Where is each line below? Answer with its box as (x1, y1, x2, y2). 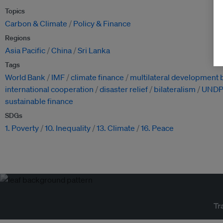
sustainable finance (5, 96, 73, 107)
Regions (5, 33, 30, 43)
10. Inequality (45, 123, 91, 133)
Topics (5, 6, 25, 16)
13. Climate (97, 123, 135, 133)
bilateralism (154, 84, 196, 95)
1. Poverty (5, 123, 39, 133)
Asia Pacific (5, 45, 45, 56)
